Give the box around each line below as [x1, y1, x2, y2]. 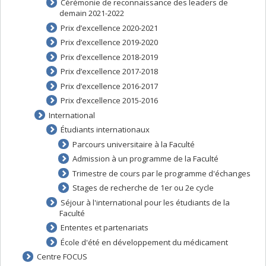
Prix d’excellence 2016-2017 [60, 80, 158, 91]
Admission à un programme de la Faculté [72, 153, 218, 164]
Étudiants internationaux [60, 124, 150, 135]
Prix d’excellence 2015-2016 [60, 95, 158, 106]
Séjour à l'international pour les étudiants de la [60, 197, 230, 208]
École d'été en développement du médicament [60, 236, 228, 248]
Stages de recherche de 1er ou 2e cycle [72, 182, 214, 193]
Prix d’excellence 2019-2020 [60, 37, 158, 47]
